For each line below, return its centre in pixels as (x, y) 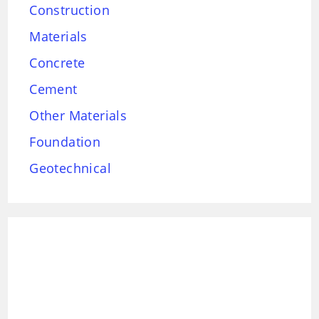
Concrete (57, 63)
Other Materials (78, 116)
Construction (70, 10)
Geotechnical (70, 168)
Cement (53, 89)
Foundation (65, 142)
